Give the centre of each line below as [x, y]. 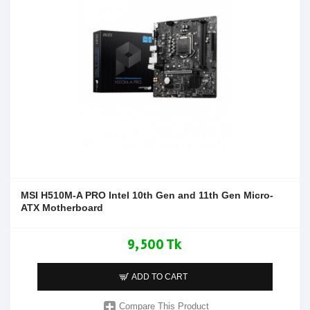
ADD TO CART [160, 276]
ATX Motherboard [62, 207]
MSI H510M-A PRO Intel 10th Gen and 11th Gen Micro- [147, 195]
